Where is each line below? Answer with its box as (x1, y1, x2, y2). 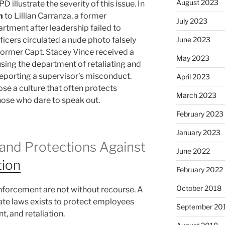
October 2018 (176, 184, 221, 193)
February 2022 (176, 165, 223, 174)
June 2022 (176, 147, 210, 156)
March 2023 (176, 91, 216, 100)
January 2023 (176, 128, 220, 137)
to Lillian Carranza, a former (3, 11, 106, 21)
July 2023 (176, 17, 207, 26)
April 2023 (176, 72, 210, 81)
